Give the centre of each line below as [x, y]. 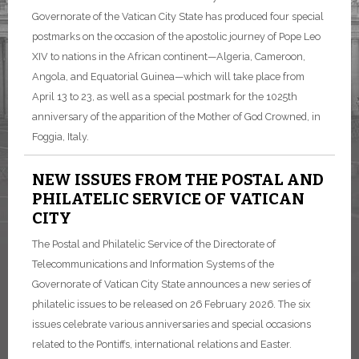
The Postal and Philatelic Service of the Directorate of [154, 244]
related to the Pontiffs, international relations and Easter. [162, 344]
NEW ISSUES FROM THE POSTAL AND [178, 179]
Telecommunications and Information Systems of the [153, 264]
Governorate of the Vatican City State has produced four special [178, 16]
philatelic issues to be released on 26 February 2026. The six [171, 304]
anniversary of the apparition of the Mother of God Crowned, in [176, 116]
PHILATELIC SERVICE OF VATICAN [168, 198]
